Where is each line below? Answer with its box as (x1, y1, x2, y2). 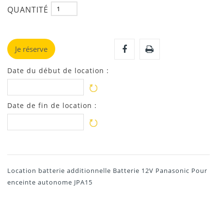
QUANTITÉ (7, 4, 48, 15)
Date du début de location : (7, 66, 109, 76)
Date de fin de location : (7, 101, 97, 110)
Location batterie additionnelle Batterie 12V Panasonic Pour (7, 166, 207, 175)
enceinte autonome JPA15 (7, 178, 93, 187)
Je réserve (15, 44, 47, 54)
